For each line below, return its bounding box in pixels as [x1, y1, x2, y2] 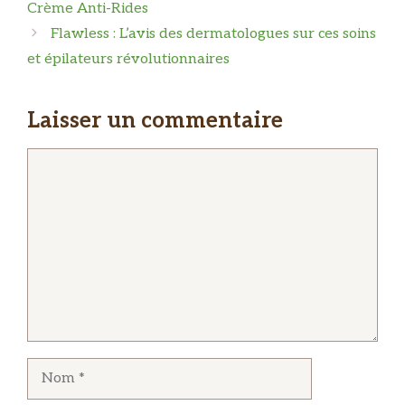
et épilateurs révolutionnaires [27, 50, 230, 68]
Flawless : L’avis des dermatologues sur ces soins [50, 24, 376, 42]
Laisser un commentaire [27, 107, 283, 134]
